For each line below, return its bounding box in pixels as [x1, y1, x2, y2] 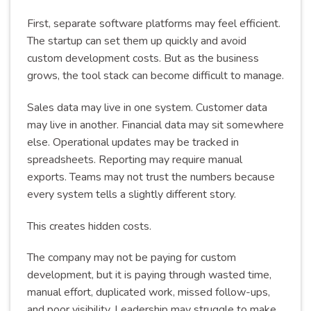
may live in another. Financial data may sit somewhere [27, 117, 284, 133]
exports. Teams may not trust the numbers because [27, 169, 275, 185]
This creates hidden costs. [27, 218, 151, 234]
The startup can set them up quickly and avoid [27, 33, 246, 49]
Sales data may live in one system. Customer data [27, 99, 267, 115]
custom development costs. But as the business [27, 50, 259, 66]
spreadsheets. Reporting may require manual [27, 151, 242, 167]
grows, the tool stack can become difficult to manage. [27, 67, 284, 83]
